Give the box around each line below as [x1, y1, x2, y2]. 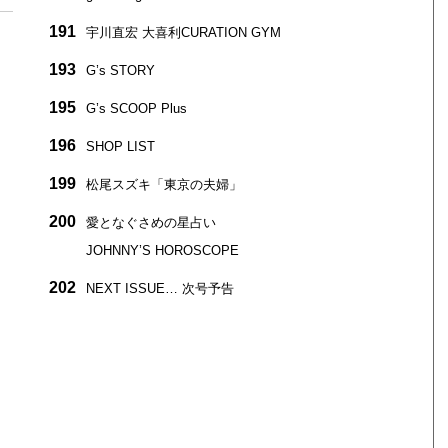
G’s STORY [85, 62, 155, 78]
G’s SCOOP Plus [85, 100, 187, 116]
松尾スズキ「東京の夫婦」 [85, 176, 242, 192]
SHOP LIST [85, 138, 155, 154]
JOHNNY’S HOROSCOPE [85, 242, 239, 258]
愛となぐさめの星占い [85, 214, 216, 230]
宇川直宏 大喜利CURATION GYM [85, 24, 281, 40]
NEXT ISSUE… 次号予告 [85, 280, 234, 296]
